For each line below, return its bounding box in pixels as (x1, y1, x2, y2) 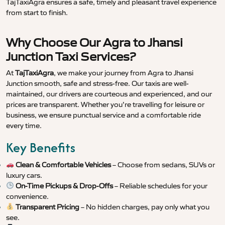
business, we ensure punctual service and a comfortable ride (6, 110, 201, 120)
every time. (6, 121, 42, 131)
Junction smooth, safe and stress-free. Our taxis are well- (6, 79, 189, 88)
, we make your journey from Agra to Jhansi (54, 68, 193, 78)
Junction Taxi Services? (6, 49, 136, 64)
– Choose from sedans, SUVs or (110, 160, 215, 170)
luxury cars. (6, 171, 42, 180)
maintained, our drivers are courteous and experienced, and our (6, 89, 212, 99)
